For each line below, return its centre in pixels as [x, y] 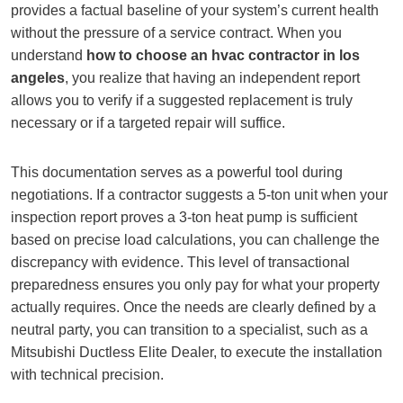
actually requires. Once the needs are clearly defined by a [193, 307]
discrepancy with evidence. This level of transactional [180, 262]
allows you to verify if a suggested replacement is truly [182, 100]
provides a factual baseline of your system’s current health [195, 10]
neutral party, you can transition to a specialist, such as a [189, 330]
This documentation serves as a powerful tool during [177, 172]
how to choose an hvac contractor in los [223, 55]
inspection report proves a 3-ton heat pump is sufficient [184, 217]
